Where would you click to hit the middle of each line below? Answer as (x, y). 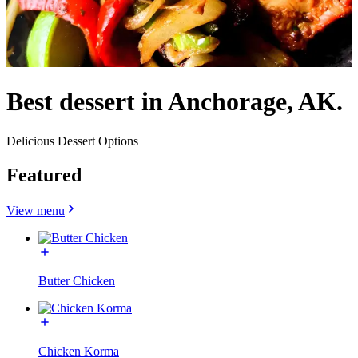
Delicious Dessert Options (72, 141)
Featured (44, 175)
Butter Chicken (77, 280)
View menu (36, 210)
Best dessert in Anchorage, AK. (175, 102)
